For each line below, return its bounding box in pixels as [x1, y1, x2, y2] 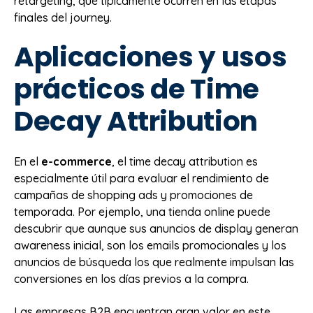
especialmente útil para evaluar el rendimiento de [14, 171, 269, 186]
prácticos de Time [14, 69, 260, 108]
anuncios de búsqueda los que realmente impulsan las [14, 255, 294, 270]
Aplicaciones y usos [14, 37, 287, 76]
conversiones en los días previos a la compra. [14, 272, 249, 286]
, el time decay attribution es [112, 154, 258, 169]
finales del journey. [14, 10, 112, 24]
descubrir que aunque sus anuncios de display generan [14, 221, 298, 236]
